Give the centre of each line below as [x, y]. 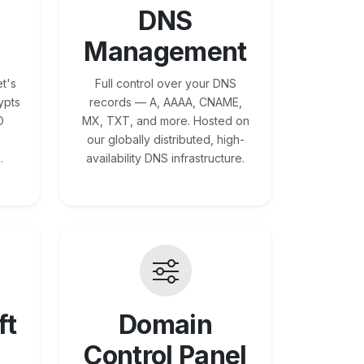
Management [165, 52]
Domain [165, 325]
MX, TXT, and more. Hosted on [165, 121]
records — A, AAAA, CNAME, [165, 102]
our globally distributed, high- [165, 140]
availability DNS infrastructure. [165, 158]
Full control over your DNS [165, 84]
